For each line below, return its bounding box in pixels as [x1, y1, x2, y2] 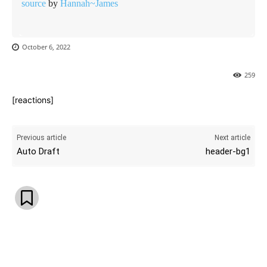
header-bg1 [205, 146, 250, 157]
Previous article [17, 133, 66, 142]
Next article [214, 133, 250, 142]
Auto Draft [17, 146, 60, 157]
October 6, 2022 [22, 42, 70, 52]
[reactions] [12, 95, 54, 105]
